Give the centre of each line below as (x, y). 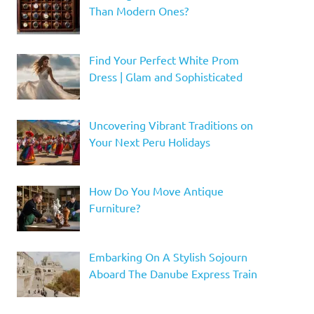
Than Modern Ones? (138, 10)
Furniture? (114, 208)
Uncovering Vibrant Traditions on (171, 125)
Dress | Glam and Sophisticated (165, 76)
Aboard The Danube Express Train (173, 273)
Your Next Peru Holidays (149, 142)
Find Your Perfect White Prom (164, 59)
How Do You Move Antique (156, 191)
